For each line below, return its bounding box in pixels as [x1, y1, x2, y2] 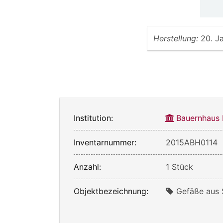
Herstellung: [153, 33, 198, 44]
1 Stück [166, 162, 194, 172]
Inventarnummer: [74, 137, 136, 148]
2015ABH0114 [166, 137, 218, 148]
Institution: [74, 113, 113, 123]
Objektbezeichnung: [74, 186, 148, 197]
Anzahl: [74, 162, 101, 172]
